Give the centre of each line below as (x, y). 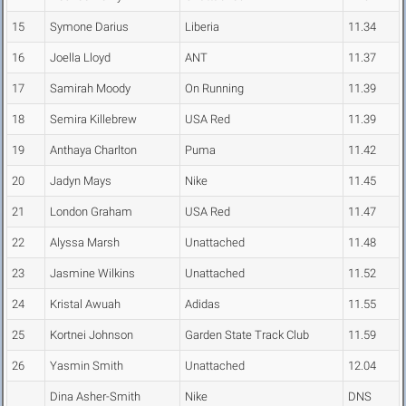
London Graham (91, 212)
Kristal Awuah (85, 304)
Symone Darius (89, 27)
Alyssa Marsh (85, 242)
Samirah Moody (90, 88)
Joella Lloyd (80, 58)
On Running (214, 88)
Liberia (202, 27)
